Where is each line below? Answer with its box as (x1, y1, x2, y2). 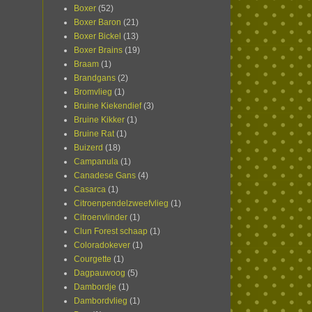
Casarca (74, 185, 106, 195)
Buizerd (74, 143, 103, 153)
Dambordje (74, 282, 116, 292)
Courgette (74, 254, 111, 265)
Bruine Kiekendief (74, 101, 141, 111)
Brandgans (74, 73, 116, 84)
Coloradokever (74, 240, 130, 251)
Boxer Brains (74, 45, 123, 56)
